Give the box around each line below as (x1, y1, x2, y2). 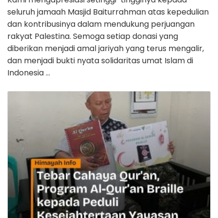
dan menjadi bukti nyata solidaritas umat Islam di (7, 55, 193, 67)
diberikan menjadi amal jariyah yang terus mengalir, (7, 43, 204, 54)
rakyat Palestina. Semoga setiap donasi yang (7, 31, 178, 42)
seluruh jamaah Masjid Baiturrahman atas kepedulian (7, 6, 209, 18)
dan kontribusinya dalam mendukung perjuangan (7, 18, 195, 30)
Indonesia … (7, 67, 50, 79)
